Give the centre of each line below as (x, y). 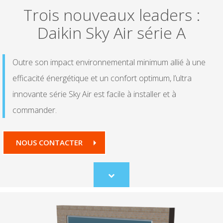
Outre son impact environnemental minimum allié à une (109, 62)
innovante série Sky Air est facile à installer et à (94, 94)
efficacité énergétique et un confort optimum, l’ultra (102, 78)
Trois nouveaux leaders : (111, 15)
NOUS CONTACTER (49, 143)
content (122, 197)
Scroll (119, 179)
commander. (35, 110)
